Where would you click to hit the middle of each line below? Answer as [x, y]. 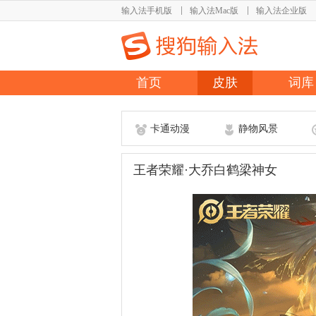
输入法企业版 [281, 11]
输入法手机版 [147, 11]
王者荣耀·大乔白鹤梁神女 [205, 170]
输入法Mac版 [214, 11]
